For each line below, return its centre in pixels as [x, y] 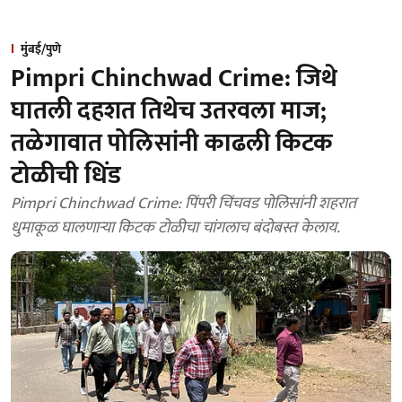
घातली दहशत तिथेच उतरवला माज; [169, 111]
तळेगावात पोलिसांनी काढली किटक [172, 143]
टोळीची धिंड [66, 175]
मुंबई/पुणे [41, 49]
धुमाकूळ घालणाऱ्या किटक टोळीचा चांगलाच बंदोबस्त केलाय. [175, 228]
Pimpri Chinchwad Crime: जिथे [174, 79]
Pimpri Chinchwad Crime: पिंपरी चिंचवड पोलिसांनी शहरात [184, 204]
